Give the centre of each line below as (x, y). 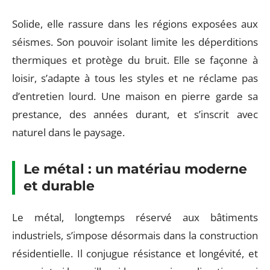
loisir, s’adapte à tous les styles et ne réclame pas (135, 78)
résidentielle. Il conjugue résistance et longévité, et (135, 253)
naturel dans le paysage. (68, 133)
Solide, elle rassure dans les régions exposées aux (135, 24)
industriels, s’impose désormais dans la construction (135, 235)
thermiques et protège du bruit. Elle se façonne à (135, 60)
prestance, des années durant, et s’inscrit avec (135, 115)
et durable (59, 186)
